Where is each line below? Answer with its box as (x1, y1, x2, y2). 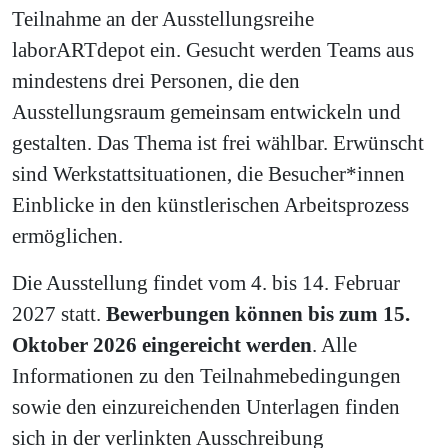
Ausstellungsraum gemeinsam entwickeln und (12, 100, 401, 124)
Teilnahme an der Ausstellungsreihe (12, 7, 314, 31)
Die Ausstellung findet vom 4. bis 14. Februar (12, 271, 400, 295)
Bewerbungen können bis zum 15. (106, 302, 410, 326)
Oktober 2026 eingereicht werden (12, 333, 312, 357)
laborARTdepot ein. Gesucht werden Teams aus (12, 38, 414, 62)
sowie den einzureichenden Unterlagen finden (12, 395, 400, 419)
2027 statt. (12, 302, 106, 326)
